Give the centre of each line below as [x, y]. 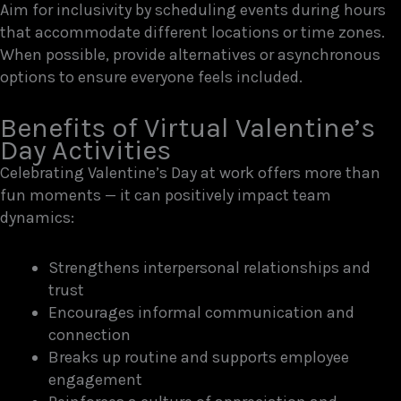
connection [90, 335]
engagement [95, 380]
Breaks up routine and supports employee [199, 357]
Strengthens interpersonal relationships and [209, 268]
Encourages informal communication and [201, 312]
